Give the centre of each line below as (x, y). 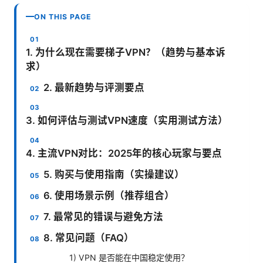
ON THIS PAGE (63, 16)
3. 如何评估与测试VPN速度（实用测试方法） (127, 120)
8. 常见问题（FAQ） (89, 237)
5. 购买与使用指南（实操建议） (114, 174)
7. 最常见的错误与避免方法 (104, 216)
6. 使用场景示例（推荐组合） (109, 195)
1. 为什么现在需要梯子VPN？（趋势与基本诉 (126, 52)
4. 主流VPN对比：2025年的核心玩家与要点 (124, 153)
